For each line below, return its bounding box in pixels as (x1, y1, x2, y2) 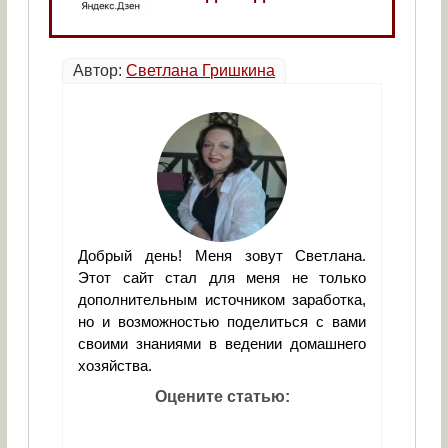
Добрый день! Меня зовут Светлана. (78, 247, 367, 265)
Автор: (73, 62, 127, 80)
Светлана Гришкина (126, 62, 276, 80)
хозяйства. (78, 357, 153, 375)
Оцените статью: (154, 388, 290, 406)
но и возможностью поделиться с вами (78, 313, 367, 331)
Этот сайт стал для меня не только (78, 269, 367, 287)
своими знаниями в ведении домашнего (78, 335, 367, 353)
